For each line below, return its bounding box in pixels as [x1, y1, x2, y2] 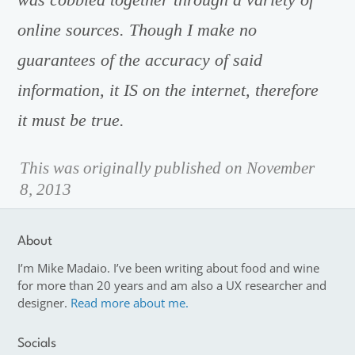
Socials [17, 337, 57, 350]
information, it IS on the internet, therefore [17, 80, 319, 100]
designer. [17, 294, 71, 311]
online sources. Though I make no [17, 20, 258, 40]
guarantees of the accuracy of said [17, 50, 263, 70]
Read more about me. [71, 294, 189, 311]
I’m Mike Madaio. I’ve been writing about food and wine [17, 259, 320, 276]
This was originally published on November [20, 158, 315, 177]
